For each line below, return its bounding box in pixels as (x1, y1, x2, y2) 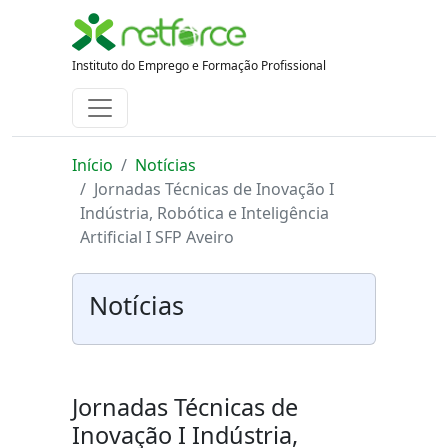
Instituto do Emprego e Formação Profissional (72, 57, 326, 74)
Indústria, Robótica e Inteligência (80, 202, 329, 224)
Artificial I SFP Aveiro (80, 226, 234, 248)
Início (72, 154, 113, 176)
